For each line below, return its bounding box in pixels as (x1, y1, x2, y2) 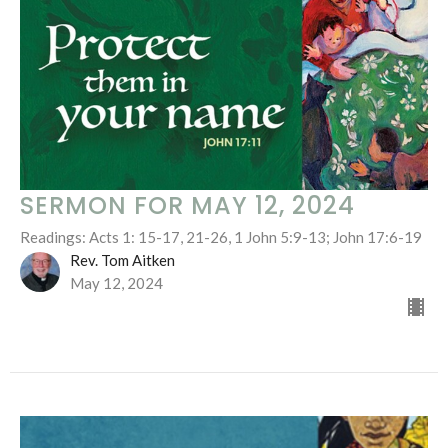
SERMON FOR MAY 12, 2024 (20, 189, 355, 223)
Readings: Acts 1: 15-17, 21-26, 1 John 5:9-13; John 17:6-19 (20, 228, 422, 247)
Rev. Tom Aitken (70, 251, 175, 270)
